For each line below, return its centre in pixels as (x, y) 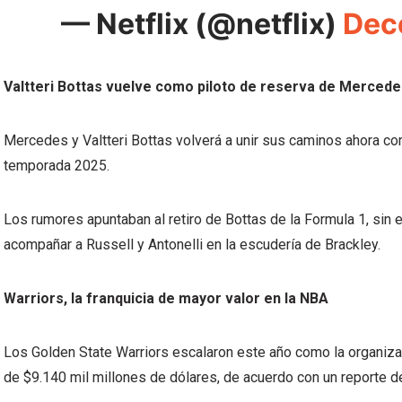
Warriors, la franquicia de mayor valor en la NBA (166, 298)
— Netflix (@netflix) (202, 24)
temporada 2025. (58, 166)
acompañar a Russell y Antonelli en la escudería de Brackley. (192, 245)
